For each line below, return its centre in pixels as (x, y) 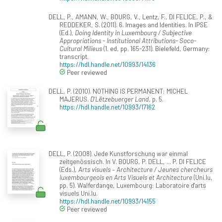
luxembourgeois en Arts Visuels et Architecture (126, 177)
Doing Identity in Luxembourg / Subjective (133, 32)
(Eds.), (69, 169)
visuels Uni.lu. (79, 193)
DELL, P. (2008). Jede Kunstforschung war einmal (118, 153)
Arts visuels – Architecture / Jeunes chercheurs (145, 169)
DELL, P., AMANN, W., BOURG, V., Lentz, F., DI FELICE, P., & (130, 16)
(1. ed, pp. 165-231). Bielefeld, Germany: (156, 48)
